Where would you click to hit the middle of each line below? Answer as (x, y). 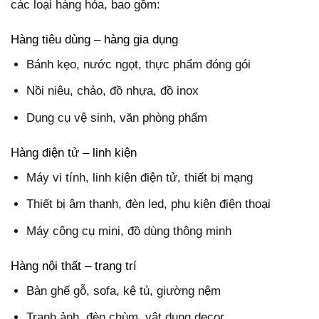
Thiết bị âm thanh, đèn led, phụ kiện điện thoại (149, 204)
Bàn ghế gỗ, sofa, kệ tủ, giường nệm (124, 291)
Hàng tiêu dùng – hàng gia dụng (94, 39)
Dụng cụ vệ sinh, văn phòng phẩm (117, 117)
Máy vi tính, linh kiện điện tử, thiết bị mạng (140, 178)
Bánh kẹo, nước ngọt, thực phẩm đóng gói (139, 65)
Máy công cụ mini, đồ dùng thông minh (129, 231)
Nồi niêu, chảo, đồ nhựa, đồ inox (113, 91)
